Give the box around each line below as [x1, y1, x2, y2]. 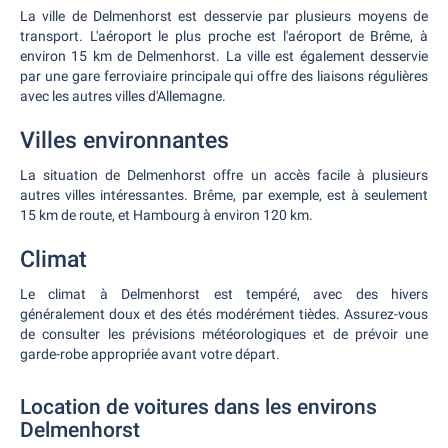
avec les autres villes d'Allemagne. [20, 88, 226, 104]
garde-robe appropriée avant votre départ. [20, 346, 280, 362]
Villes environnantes [20, 127, 229, 154]
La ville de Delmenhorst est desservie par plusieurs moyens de [20, 8, 428, 24]
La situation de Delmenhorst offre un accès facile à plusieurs [20, 167, 428, 183]
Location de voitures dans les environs [20, 395, 377, 419]
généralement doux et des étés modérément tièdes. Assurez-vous [20, 306, 428, 322]
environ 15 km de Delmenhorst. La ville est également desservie [20, 48, 428, 64]
